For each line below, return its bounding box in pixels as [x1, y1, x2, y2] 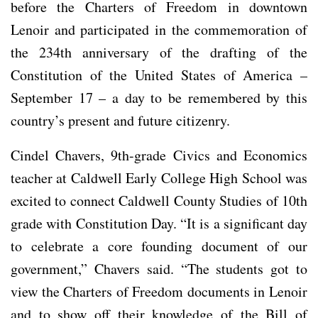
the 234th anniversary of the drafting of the [11, 42, 307, 62]
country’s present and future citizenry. [11, 110, 230, 130]
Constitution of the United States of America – [11, 65, 307, 84]
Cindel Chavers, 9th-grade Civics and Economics [11, 145, 307, 165]
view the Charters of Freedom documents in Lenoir [11, 281, 307, 301]
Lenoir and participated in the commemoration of [11, 19, 307, 39]
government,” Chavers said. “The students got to [11, 258, 307, 278]
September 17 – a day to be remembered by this [11, 87, 307, 107]
